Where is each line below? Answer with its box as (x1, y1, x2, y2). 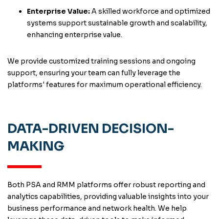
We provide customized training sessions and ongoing (7, 57, 196, 66)
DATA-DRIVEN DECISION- (7, 121, 174, 137)
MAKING (7, 138, 65, 154)
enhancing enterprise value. (27, 30, 122, 39)
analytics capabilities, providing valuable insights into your (7, 192, 209, 201)
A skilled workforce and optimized (90, 7, 210, 16)
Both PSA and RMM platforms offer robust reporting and (7, 180, 205, 189)
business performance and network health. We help (7, 204, 187, 213)
